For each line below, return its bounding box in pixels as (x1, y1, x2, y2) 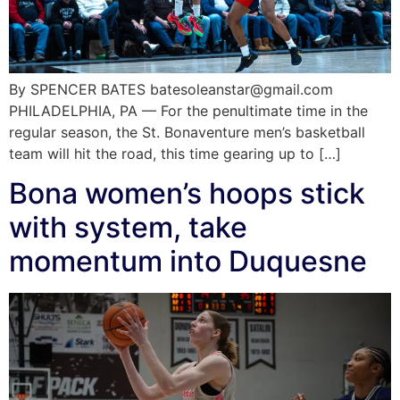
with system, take (9, 210, 247, 246)
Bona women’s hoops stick (9, 176, 365, 212)
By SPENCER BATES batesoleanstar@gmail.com (9, 79, 333, 98)
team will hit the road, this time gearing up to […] (9, 144, 341, 162)
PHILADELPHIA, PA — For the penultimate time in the (9, 101, 368, 120)
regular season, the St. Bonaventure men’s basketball (9, 122, 365, 141)
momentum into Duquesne (9, 244, 367, 279)
